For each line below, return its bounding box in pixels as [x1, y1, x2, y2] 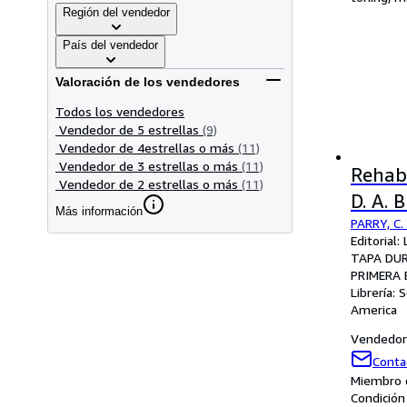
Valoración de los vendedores [55, 74, 240, 90]
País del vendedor [63, 37, 158, 52]
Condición [351, 390, 405, 405]
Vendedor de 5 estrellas [59, 121, 199, 137]
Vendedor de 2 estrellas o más [59, 175, 238, 192]
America [351, 302, 397, 317]
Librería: [351, 284, 399, 300]
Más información [55, 203, 143, 218]
